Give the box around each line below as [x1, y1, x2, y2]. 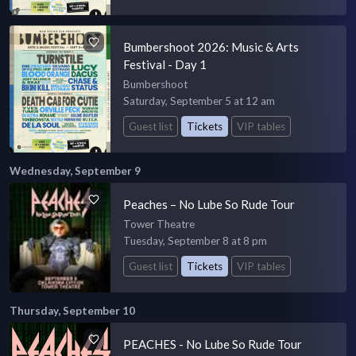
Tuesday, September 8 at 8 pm [123, 234, 268, 247]
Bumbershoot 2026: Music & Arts [123, 39, 300, 54]
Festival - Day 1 [123, 56, 207, 72]
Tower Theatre [123, 217, 195, 230]
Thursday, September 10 [10, 304, 135, 317]
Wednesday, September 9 [10, 164, 141, 177]
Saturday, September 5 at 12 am [123, 94, 276, 107]
